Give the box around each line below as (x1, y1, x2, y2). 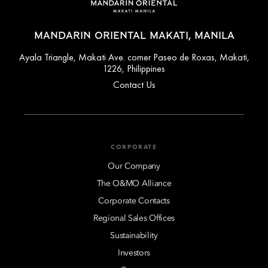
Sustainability (110, 232, 158, 240)
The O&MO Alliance (96, 179, 172, 188)
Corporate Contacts (98, 197, 170, 206)
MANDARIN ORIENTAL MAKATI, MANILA (33, 31, 234, 41)
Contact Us (112, 78, 156, 92)
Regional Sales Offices (93, 214, 175, 223)
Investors (117, 249, 151, 258)
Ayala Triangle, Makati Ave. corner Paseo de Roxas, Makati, (19, 51, 249, 64)
